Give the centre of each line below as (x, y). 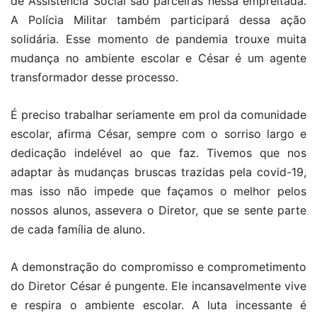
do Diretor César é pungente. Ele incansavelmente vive (158, 286)
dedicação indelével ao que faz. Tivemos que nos (158, 152)
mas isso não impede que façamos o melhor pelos (158, 191)
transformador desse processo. (94, 77)
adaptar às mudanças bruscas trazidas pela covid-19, (158, 172)
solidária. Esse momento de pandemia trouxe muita (158, 39)
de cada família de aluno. (78, 229)
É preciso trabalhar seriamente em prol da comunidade (158, 114)
